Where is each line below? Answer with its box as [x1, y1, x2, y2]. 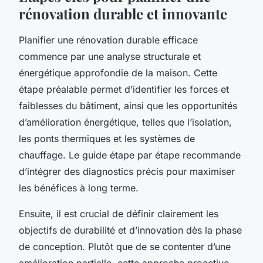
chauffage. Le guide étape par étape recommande [19, 149, 241, 161]
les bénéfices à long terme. [19, 181, 139, 194]
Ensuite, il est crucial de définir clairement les [19, 207, 218, 220]
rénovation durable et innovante [19, 4, 227, 23]
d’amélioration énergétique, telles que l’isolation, [19, 116, 232, 128]
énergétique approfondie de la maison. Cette [19, 66, 217, 79]
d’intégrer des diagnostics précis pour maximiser [19, 165, 235, 177]
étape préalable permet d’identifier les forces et [19, 83, 229, 95]
